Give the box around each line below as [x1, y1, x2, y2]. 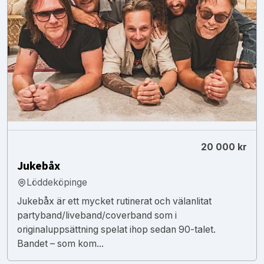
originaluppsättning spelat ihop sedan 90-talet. [17, 223, 216, 235]
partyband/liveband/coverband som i [17, 209, 177, 221]
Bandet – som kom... [17, 237, 104, 249]
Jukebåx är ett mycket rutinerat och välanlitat [17, 195, 212, 207]
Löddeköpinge [27, 176, 87, 188]
